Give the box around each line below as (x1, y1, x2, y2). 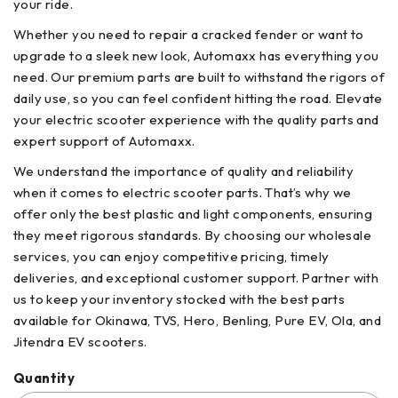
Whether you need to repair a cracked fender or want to (13, 25, 364, 43)
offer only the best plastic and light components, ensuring (13, 204, 373, 222)
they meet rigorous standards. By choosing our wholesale (13, 226, 371, 243)
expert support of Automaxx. (13, 131, 195, 149)
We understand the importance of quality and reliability (13, 162, 354, 179)
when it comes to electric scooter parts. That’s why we (13, 183, 352, 201)
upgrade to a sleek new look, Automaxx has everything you (13, 46, 379, 64)
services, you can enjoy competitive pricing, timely (13, 247, 330, 265)
